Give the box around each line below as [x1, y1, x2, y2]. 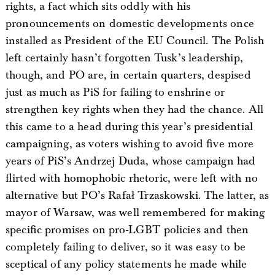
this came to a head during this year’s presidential [5, 119, 254, 134]
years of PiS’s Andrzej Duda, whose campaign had [5, 153, 256, 168]
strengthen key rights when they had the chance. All [5, 102, 264, 117]
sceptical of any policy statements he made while [5, 257, 247, 271]
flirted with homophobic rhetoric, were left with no [5, 171, 258, 185]
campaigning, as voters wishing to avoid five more [5, 136, 254, 151]
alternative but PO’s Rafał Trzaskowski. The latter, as [5, 188, 269, 203]
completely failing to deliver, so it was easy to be [5, 239, 246, 254]
